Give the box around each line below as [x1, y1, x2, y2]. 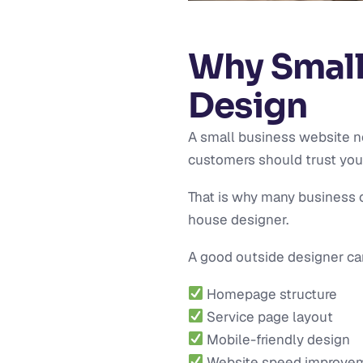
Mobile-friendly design [203, 330, 351, 348]
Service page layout [203, 307, 334, 326]
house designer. [188, 210, 288, 228]
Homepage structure [203, 284, 338, 303]
